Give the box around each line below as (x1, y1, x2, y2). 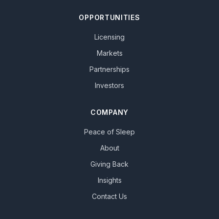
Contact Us (92, 192, 127, 200)
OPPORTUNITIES (79, 13, 140, 22)
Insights (97, 176, 122, 184)
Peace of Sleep (84, 128, 135, 136)
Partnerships (89, 65, 130, 73)
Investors (95, 81, 124, 89)
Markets (96, 49, 123, 57)
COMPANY (90, 108, 129, 116)
